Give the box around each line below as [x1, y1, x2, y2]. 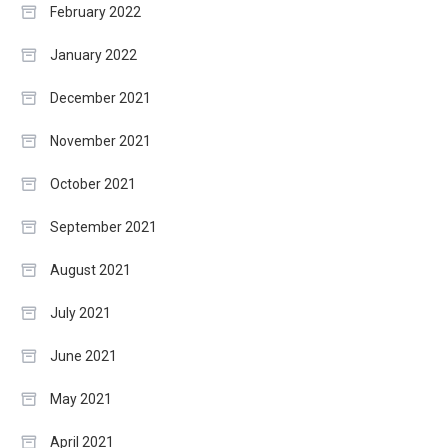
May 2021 [50, 390, 112, 407]
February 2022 [50, 3, 141, 20]
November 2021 [50, 132, 151, 149]
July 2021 [50, 304, 111, 321]
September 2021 [50, 218, 157, 235]
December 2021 [50, 89, 151, 106]
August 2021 [50, 261, 131, 278]
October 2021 [50, 175, 136, 192]
